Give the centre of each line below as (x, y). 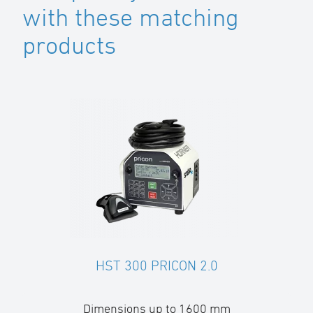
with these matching (131, 17)
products (69, 45)
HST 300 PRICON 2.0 (156, 266)
